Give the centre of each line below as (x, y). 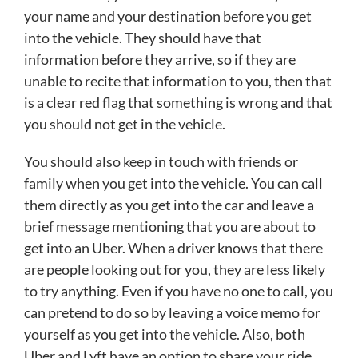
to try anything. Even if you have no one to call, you (179, 291)
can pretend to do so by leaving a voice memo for (172, 313)
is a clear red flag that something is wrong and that (178, 103)
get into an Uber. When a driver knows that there (173, 248)
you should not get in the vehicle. (125, 124)
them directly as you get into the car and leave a (169, 205)
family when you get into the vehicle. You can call (173, 183)
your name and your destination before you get (168, 16)
